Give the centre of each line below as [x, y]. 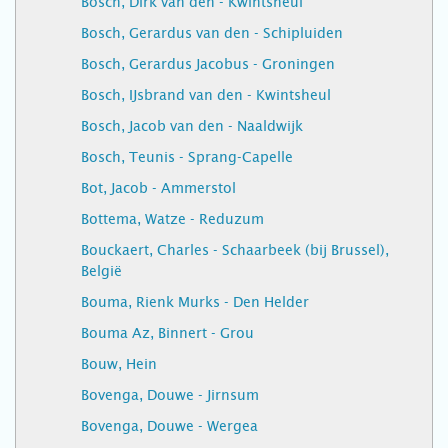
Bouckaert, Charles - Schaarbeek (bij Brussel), [235, 250]
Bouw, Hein [119, 364]
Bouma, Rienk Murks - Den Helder [195, 302]
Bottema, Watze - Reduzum [172, 219]
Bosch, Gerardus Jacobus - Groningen [208, 64]
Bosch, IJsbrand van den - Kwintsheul [206, 95]
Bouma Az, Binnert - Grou [167, 333]
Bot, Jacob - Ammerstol [158, 188]
